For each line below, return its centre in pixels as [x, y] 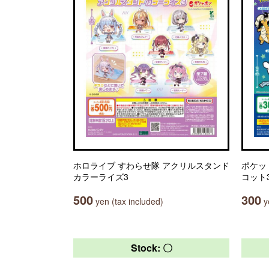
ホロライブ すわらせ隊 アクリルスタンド [151, 165]
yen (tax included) [128, 201]
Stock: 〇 [151, 248]
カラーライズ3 [101, 177]
